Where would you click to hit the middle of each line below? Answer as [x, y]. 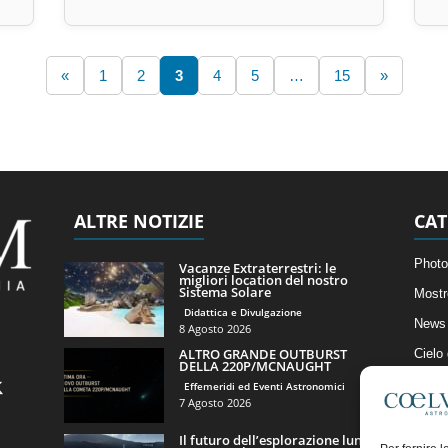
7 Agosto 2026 [214, 402]
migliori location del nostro [263, 280]
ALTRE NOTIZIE [138, 221]
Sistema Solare [224, 292]
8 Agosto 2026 [214, 328]
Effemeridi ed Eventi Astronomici [264, 386]
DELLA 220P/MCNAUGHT [254, 366]
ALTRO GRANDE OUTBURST [262, 354]
